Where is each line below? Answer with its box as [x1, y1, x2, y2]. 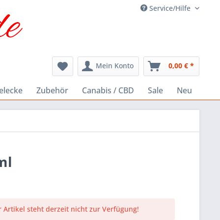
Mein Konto [96, 61, 134, 71]
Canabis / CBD [82, 85, 134, 96]
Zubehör [36, 85, 68, 96]
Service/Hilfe [147, 3, 192, 13]
